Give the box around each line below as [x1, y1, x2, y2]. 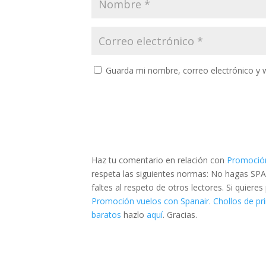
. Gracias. [163, 208, 198, 220]
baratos [91, 208, 122, 220]
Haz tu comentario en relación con [91, 154, 227, 166]
